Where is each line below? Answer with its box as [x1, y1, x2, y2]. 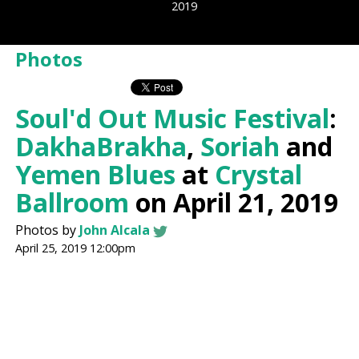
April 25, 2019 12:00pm [15, 240, 136, 256]
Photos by [15, 221, 80, 240]
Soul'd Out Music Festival [15, 101, 330, 136]
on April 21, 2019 [129, 185, 339, 220]
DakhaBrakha [15, 129, 188, 164]
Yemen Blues [15, 157, 176, 192]
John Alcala [79, 221, 151, 240]
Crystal [215, 157, 303, 192]
